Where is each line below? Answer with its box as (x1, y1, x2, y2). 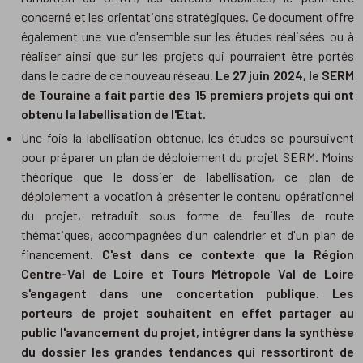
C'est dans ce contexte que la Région (101, 246, 354, 263)
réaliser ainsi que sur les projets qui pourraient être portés (21, 48, 354, 64)
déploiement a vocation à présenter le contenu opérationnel (21, 188, 354, 204)
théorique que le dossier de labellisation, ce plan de (21, 169, 354, 185)
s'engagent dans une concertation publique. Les (21, 285, 354, 301)
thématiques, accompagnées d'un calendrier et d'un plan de (21, 227, 354, 243)
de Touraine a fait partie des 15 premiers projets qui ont (21, 87, 354, 103)
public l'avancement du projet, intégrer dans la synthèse (21, 324, 354, 340)
